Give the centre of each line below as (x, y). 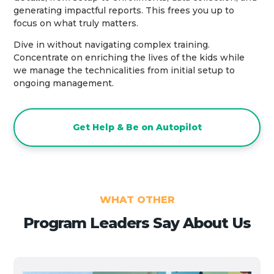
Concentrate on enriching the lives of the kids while (129, 58)
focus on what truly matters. (76, 24)
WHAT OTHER (137, 200)
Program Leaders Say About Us (137, 223)
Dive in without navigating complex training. (112, 45)
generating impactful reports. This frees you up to (124, 11)
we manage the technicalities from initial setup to (124, 71)
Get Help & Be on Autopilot (137, 128)
